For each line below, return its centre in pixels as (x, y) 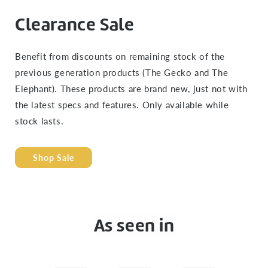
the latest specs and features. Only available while (122, 105)
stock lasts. (39, 121)
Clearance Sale (75, 25)
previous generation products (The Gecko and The (122, 73)
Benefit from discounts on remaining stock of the (120, 57)
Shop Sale (54, 157)
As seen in (134, 226)
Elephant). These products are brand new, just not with (131, 89)
